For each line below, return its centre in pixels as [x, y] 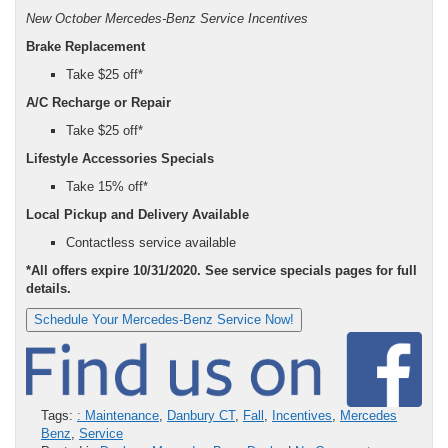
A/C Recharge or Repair [100, 102]
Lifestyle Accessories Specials [122, 158]
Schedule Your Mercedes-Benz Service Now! [164, 319]
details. [48, 288]
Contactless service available [153, 242]
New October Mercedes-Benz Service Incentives [167, 18]
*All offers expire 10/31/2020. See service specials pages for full [221, 270]
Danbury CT [201, 416]
